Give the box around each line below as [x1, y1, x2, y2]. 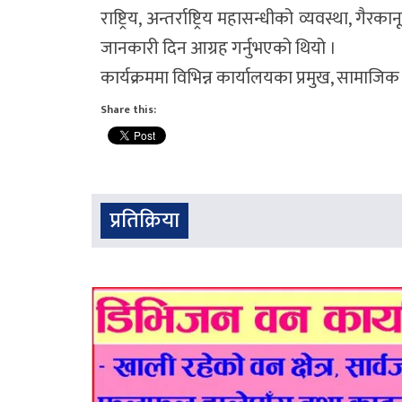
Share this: [100, 100, 156, 119]
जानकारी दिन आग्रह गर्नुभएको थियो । [100, 33, 336, 65]
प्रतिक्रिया [109, 203, 179, 240]
